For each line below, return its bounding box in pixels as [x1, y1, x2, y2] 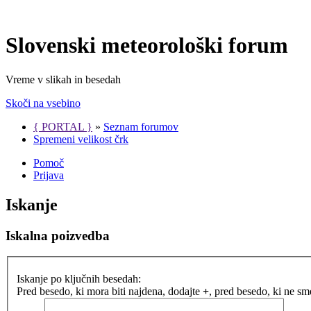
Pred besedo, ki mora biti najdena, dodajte [17, 285, 203, 297]
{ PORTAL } [33, 120, 92, 133]
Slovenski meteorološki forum [6, 33, 288, 58]
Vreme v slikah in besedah [6, 73, 121, 85]
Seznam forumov [103, 120, 178, 133]
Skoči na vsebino [6, 96, 81, 109]
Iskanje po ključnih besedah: [17, 273, 141, 285]
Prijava [33, 169, 64, 181]
